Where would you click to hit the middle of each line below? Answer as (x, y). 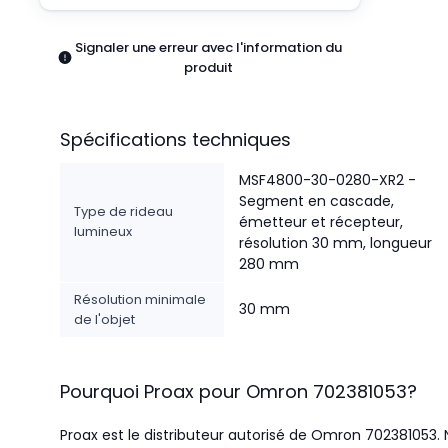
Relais (39, 55)
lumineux (103, 231)
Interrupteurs (62, 127)
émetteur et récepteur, (321, 222)
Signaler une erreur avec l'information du (208, 47)
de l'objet (104, 319)
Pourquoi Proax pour (150, 391)
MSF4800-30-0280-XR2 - (327, 180)
